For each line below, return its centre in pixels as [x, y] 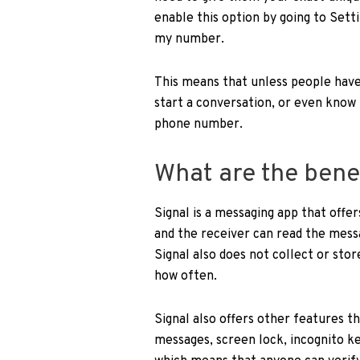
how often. [186, 277]
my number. [189, 39]
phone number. [198, 124]
